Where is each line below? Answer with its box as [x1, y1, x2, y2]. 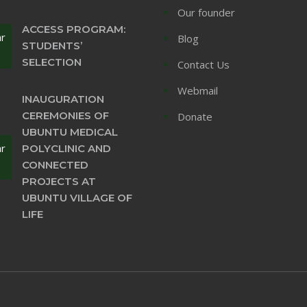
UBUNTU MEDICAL [21, 125, 118, 138]
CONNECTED [21, 158, 88, 171]
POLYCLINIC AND [21, 142, 111, 155]
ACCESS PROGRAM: [21, 23, 125, 36]
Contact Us [177, 58, 230, 71]
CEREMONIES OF [21, 109, 109, 122]
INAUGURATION [21, 93, 104, 106]
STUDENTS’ [21, 39, 82, 52]
